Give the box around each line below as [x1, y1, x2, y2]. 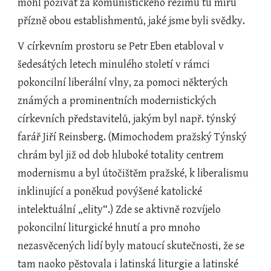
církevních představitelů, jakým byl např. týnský [18, 113, 237, 125]
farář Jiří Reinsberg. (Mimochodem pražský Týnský [18, 131, 247, 143]
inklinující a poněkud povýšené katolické [18, 185, 203, 198]
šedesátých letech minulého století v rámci [18, 58, 211, 71]
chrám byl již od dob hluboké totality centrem [18, 149, 224, 162]
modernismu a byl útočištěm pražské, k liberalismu [18, 167, 249, 180]
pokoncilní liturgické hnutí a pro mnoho [18, 221, 201, 234]
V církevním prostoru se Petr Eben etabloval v [18, 40, 224, 53]
